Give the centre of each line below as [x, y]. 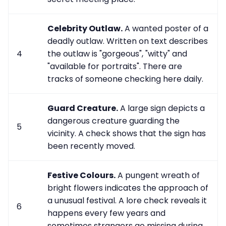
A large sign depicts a [161, 108]
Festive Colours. [81, 176]
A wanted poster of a [165, 29]
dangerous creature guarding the [114, 121]
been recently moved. [91, 146]
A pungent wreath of [158, 176]
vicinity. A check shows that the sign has [127, 134]
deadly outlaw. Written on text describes [128, 41]
